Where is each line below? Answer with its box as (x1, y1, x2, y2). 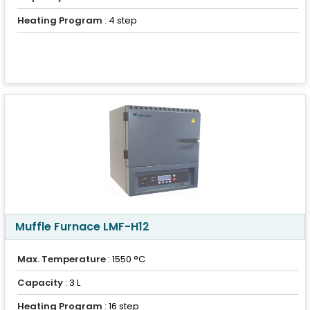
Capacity (17, 276, 63, 289)
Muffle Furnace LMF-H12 (15, 219, 149, 235)
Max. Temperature (17, 253, 106, 266)
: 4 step (102, 14, 137, 27)
